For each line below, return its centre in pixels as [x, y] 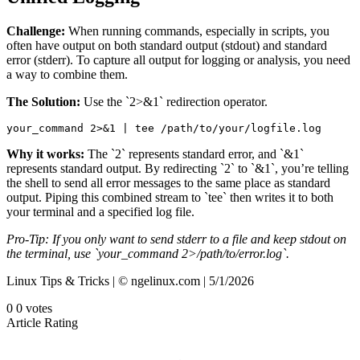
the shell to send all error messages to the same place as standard [168, 182]
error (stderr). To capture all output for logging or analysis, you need [178, 59]
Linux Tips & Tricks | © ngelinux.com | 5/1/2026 [130, 280]
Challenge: [36, 31]
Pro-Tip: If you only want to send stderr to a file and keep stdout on [176, 239]
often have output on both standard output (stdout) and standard [167, 45]
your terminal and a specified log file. [100, 211]
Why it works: [45, 153]
